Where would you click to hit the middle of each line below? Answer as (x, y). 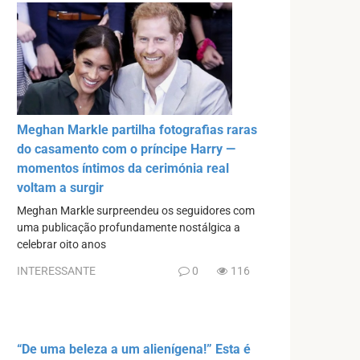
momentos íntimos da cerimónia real (123, 168)
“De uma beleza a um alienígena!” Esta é (134, 350)
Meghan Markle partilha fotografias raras (137, 129)
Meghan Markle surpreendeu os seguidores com (136, 211)
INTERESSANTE (56, 271)
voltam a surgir (60, 187)
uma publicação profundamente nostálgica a (129, 227)
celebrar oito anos (61, 244)
